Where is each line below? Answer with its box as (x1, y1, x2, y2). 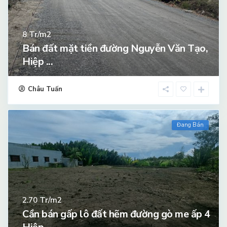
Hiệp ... (22, 55, 53, 69)
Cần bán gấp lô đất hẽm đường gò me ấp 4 (22, 207, 210, 221)
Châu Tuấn (28, 85, 62, 94)
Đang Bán (177, 121, 204, 129)
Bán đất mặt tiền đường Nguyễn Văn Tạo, (22, 42, 208, 56)
